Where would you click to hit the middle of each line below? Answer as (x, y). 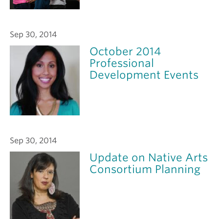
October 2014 (125, 52)
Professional (122, 63)
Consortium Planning (145, 169)
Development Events (144, 75)
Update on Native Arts (149, 158)
